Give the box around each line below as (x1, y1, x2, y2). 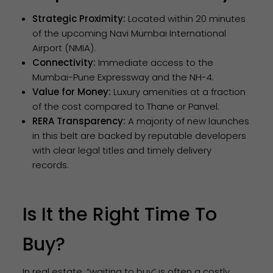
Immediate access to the (96, 55, 214, 69)
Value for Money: (32, 85, 112, 98)
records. (32, 158, 69, 171)
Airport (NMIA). (32, 41, 96, 54)
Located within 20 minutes (126, 12, 246, 25)
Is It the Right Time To (23, 201, 218, 227)
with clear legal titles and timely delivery (32, 143, 212, 157)
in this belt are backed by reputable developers (32, 129, 247, 142)
